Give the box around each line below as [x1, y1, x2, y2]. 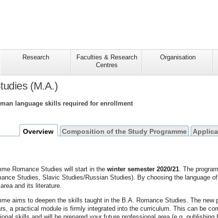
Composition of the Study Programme [62, 127, 187, 135]
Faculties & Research [76, 54, 137, 61]
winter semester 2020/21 [107, 165, 179, 173]
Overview [23, 127, 54, 135]
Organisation [160, 54, 196, 61]
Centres [95, 61, 118, 69]
